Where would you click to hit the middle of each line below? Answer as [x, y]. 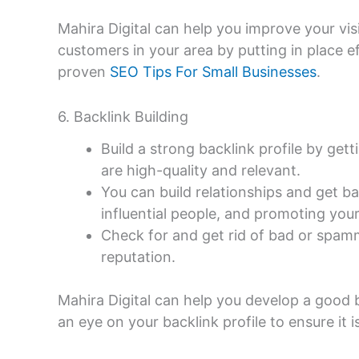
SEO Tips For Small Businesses [213, 72]
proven [84, 72]
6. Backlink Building [123, 116]
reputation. [138, 256]
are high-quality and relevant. [201, 170]
